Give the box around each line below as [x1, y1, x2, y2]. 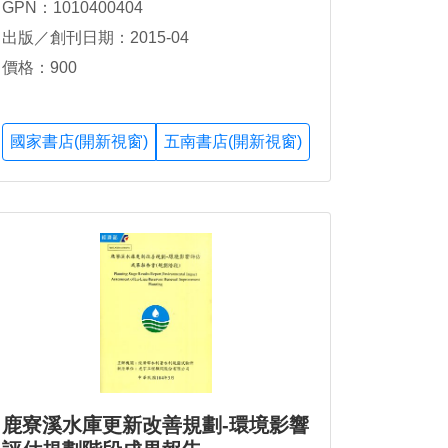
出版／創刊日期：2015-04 [2, 28, 189, 46]
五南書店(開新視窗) [164, 133, 302, 151]
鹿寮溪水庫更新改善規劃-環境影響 [2, 414, 309, 437]
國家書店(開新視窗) [10, 133, 148, 151]
